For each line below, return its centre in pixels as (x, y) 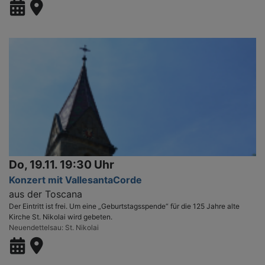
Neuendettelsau (35, 227)
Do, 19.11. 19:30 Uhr (62, 164)
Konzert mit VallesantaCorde (75, 180)
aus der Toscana (46, 194)
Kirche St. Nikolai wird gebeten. (61, 216)
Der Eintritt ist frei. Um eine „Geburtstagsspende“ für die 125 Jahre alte (124, 206)
